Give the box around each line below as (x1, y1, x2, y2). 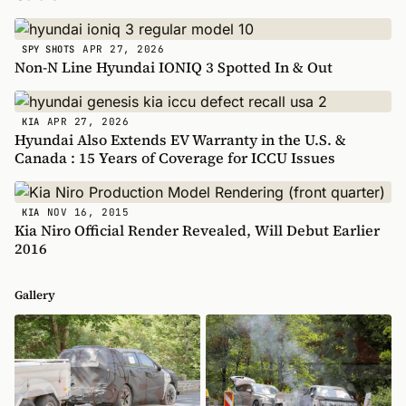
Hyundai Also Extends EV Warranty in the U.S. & (14, 130, 346, 150)
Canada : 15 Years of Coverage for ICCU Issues (14, 148, 335, 168)
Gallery (14, 287, 55, 303)
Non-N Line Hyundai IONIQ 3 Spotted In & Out (14, 57, 333, 77)
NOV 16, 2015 (46, 205, 130, 218)
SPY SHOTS (22, 43, 75, 55)
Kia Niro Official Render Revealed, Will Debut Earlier (14, 220, 380, 240)
